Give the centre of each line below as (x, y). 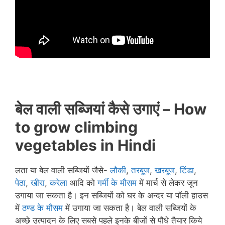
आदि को (81, 183)
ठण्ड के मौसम (42, 208)
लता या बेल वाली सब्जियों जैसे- (63, 170)
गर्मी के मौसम (116, 183)
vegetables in (66, 145)
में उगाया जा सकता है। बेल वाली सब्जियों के (130, 208)
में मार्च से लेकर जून (167, 183)
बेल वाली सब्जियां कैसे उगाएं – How (111, 109)
